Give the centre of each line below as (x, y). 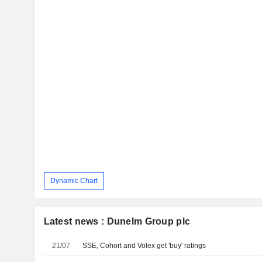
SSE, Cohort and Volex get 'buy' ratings (144, 246)
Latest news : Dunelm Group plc (117, 222)
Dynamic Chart (74, 180)
